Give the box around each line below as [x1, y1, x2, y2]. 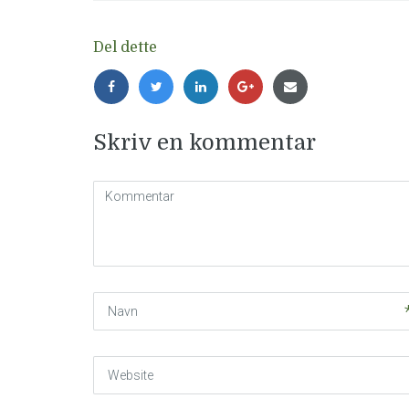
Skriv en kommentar [93, 130, 316, 156]
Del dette [93, 39, 157, 57]
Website [92, 358, 139, 373]
